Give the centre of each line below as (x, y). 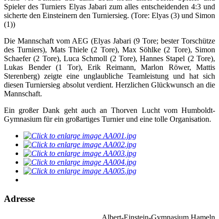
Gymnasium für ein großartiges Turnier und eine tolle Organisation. (108, 119)
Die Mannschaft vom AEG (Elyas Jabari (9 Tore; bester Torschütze (109, 41)
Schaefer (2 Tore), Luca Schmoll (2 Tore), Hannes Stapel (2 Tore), (109, 58)
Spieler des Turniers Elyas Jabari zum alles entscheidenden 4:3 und (109, 6)
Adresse (19, 198)
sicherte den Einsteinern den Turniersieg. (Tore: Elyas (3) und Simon (109, 15)
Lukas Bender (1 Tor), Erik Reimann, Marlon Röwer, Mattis (109, 67)
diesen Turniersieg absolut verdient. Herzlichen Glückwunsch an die (109, 85)
